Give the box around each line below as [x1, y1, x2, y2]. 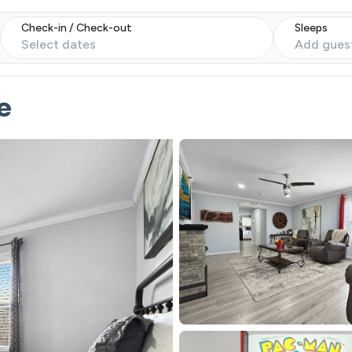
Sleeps [294, 21, 328, 35]
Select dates [21, 37, 97, 52]
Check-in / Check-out [21, 21, 133, 35]
